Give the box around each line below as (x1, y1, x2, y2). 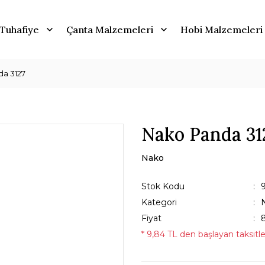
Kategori (141, 197, 177, 208)
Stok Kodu (141, 181, 185, 192)
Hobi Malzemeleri (180, 24, 263, 35)
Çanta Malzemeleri (66, 24, 153, 35)
